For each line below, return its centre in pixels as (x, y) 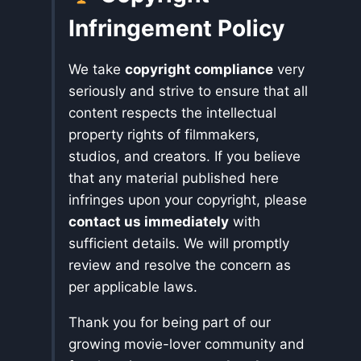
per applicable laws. (133, 287)
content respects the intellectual (172, 113)
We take (97, 70)
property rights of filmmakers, (164, 135)
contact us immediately (149, 222)
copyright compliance (199, 70)
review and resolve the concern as (180, 266)
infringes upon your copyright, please (188, 200)
